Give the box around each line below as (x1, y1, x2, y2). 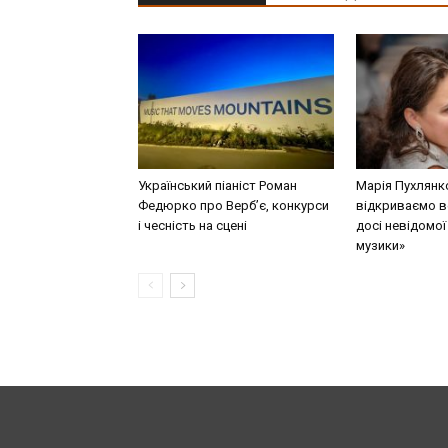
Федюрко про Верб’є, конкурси (138, 197, 329, 213)
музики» (356, 237, 405, 253)
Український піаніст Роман (138, 177, 297, 193)
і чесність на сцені (138, 217, 247, 233)
